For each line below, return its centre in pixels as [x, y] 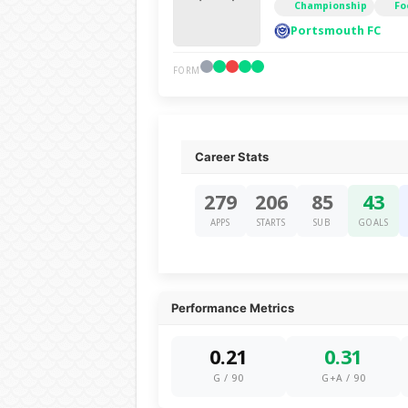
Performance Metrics [232, 308]
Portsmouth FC [335, 31]
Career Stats [231, 157]
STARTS [271, 223]
